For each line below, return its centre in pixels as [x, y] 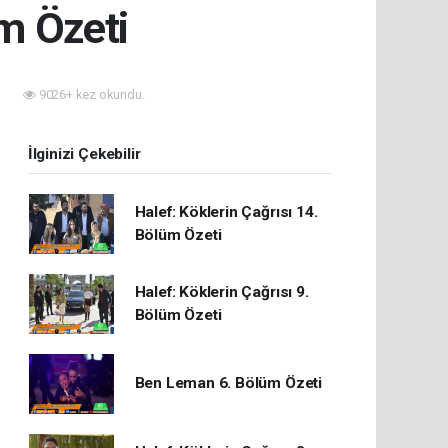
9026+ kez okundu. [90, 94]
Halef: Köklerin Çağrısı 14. [226, 211]
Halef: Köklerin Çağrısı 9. [221, 291]
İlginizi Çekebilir [84, 153]
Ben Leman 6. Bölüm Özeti [228, 383]
